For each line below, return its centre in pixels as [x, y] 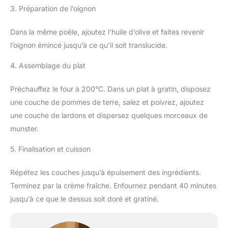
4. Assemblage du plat [48, 65]
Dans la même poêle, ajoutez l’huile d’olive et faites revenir [107, 32]
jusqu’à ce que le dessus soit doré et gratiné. [84, 198]
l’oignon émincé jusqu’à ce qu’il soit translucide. [89, 45]
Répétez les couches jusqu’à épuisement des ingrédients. [106, 172]
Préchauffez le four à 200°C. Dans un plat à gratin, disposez [110, 89]
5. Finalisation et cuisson [50, 149]
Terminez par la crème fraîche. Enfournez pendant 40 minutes [113, 185]
